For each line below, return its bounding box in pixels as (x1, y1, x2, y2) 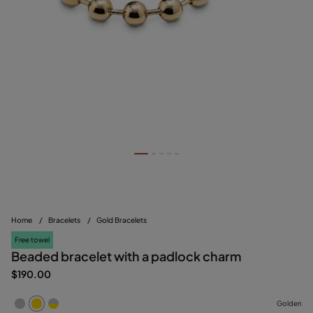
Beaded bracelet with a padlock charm (11, 247, 242, 264)
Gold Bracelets (96, 214, 147, 224)
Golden (277, 299, 302, 308)
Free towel (15, 235, 50, 244)
